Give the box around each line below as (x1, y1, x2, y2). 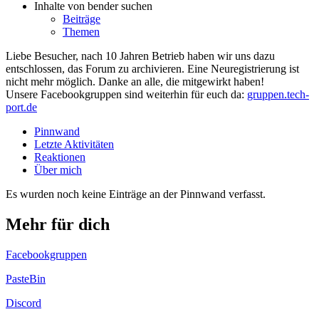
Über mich (34, 163, 82, 176)
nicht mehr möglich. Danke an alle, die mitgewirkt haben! (6, 75, 264, 88)
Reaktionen (34, 150, 85, 163)
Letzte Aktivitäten (34, 137, 114, 150)
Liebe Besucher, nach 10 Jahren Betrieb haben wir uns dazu (6, 49, 275, 62)
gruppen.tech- (247, 88, 309, 100)
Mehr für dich (6, 214, 110, 234)
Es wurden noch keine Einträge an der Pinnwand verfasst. (6, 187, 266, 200)
